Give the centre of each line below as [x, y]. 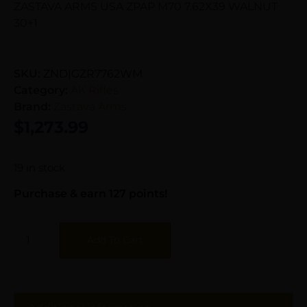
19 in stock [39, 168]
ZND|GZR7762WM [93, 73]
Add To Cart [115, 240]
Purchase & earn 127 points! [90, 193]
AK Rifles [95, 90]
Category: [42, 90]
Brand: [34, 106]
